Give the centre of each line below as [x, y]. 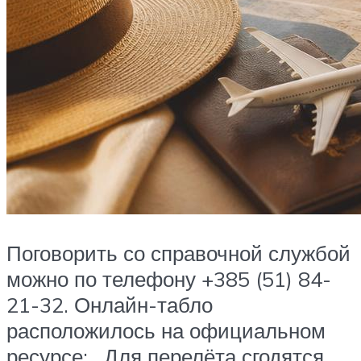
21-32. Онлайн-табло [110, 304]
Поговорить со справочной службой [178, 253]
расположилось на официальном [166, 330]
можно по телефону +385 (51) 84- [169, 278]
